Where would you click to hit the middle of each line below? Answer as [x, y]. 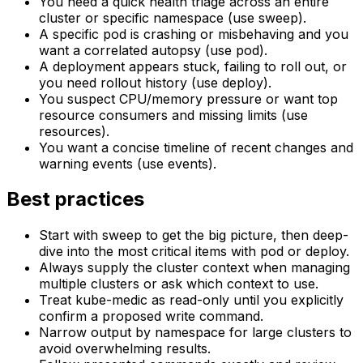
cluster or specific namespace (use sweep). [173, 17]
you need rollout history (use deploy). [155, 82]
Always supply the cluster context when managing [194, 268]
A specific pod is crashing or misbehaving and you [194, 34]
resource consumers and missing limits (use [173, 115]
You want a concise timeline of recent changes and [196, 147]
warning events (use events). [128, 163]
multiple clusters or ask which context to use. [179, 284]
